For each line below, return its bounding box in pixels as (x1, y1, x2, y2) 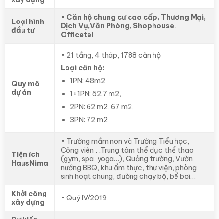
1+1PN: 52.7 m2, (69, 89, 121, 98)
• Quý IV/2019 (61, 193, 107, 202)
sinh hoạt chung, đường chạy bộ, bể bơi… (61, 172, 196, 181)
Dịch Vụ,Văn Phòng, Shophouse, (61, 21, 176, 30)
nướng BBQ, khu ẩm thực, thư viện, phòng (61, 163, 197, 172)
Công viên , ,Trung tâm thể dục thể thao (61, 145, 194, 154)
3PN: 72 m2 (69, 115, 108, 124)
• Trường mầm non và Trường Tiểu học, (61, 136, 189, 146)
